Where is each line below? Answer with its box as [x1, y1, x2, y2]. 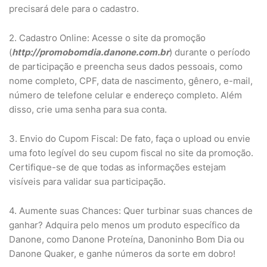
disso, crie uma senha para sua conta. [9, 104, 167, 115]
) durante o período [169, 46, 250, 58]
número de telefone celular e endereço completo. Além [9, 89, 242, 101]
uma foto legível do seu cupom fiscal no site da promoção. [9, 147, 253, 159]
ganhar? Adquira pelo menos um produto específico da [9, 219, 240, 231]
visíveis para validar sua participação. [9, 176, 166, 187]
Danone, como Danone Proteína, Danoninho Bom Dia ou [9, 234, 244, 245]
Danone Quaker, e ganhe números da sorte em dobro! [9, 248, 235, 259]
